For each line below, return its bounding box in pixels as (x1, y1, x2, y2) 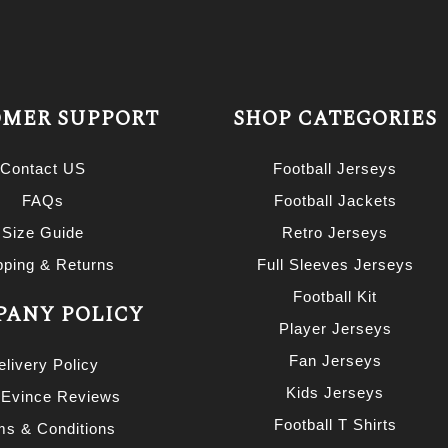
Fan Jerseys (288, 351, 382, 369)
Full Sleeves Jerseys (256, 255, 414, 273)
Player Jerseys (278, 319, 392, 337)
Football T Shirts (273, 415, 397, 433)
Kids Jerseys (286, 383, 385, 401)
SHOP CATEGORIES (233, 103, 438, 134)
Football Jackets (273, 191, 397, 209)
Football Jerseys (273, 159, 398, 177)
